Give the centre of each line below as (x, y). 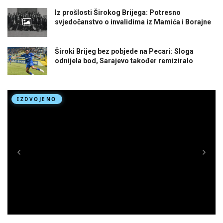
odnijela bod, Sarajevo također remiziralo (124, 60)
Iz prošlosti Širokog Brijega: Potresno (118, 13)
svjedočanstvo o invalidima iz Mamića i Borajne (133, 22)
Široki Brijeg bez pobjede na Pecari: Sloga (124, 51)
